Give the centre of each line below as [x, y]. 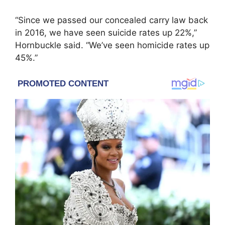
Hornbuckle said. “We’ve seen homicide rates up [112, 45]
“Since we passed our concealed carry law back [111, 20]
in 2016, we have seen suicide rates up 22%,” [106, 32]
